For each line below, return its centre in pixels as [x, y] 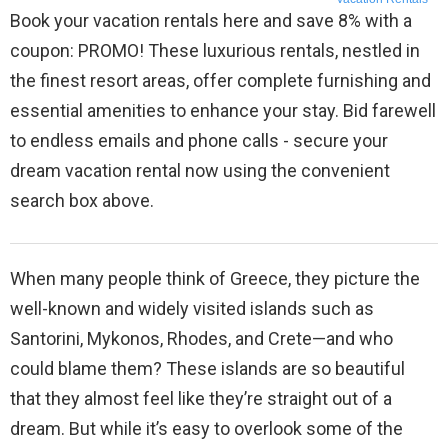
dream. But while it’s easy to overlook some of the [206, 429]
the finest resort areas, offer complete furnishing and [220, 81]
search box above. [82, 201]
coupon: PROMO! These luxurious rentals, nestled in [215, 51]
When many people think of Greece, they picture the [215, 279]
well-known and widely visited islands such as [192, 309]
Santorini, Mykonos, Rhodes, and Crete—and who [201, 339]
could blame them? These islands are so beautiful [207, 369]
